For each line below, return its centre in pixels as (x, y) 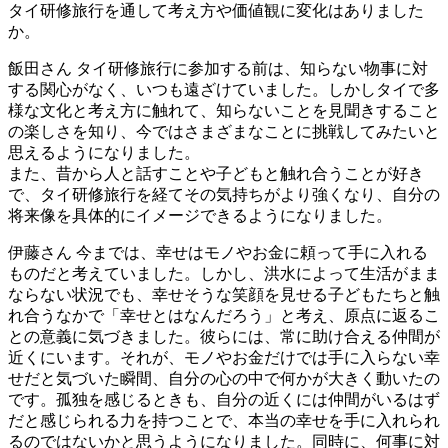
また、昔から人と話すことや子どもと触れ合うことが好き (216, 174)
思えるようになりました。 (104, 153)
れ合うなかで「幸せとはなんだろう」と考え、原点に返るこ (224, 316)
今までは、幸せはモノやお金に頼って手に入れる (250, 253)
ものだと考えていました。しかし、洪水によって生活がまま (224, 274)
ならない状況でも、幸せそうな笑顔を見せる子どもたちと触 (224, 295)
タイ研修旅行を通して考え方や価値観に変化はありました (216, 11)
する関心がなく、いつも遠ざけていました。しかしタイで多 (224, 90)
